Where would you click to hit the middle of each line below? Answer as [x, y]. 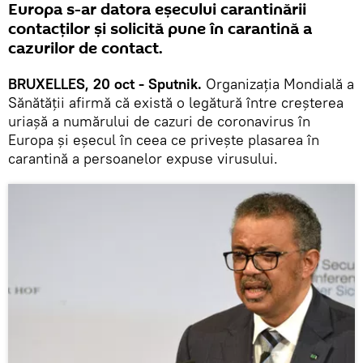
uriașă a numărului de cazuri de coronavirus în [159, 121]
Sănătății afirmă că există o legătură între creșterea [176, 102]
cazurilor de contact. [85, 48]
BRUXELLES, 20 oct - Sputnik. [105, 83]
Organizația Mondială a [278, 83]
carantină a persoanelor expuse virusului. [143, 158]
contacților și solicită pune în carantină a [160, 29]
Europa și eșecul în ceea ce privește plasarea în [164, 139]
